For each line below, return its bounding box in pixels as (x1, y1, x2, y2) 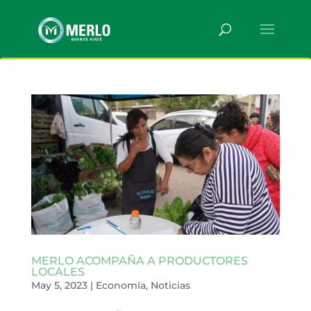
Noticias (150, 278, 190, 292)
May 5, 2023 (31, 278, 87, 292)
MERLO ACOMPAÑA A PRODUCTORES (31, 253, 248, 267)
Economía (95, 278, 146, 292)
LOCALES (31, 264, 85, 278)
